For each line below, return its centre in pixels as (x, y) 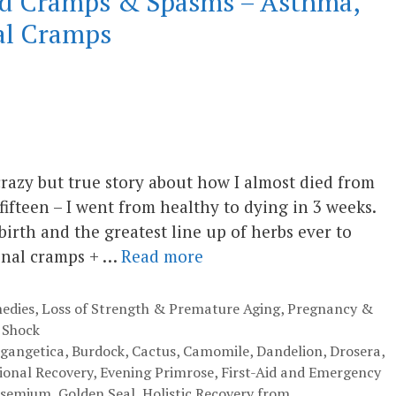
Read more (162, 256)
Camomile (216, 350)
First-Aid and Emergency (301, 372)
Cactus (153, 350)
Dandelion (289, 350)
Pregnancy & (330, 308)
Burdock (98, 350)
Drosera (355, 350)
